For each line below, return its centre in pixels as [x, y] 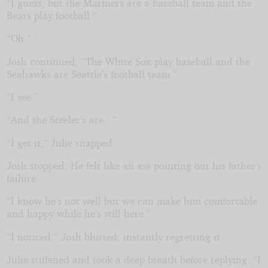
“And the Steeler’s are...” [61, 120]
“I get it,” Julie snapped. [61, 142]
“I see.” [22, 96]
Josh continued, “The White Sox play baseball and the [128, 61]
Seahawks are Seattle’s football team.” [92, 74]
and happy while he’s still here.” [78, 214]
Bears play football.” [51, 15]
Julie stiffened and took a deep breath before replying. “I [133, 259]
